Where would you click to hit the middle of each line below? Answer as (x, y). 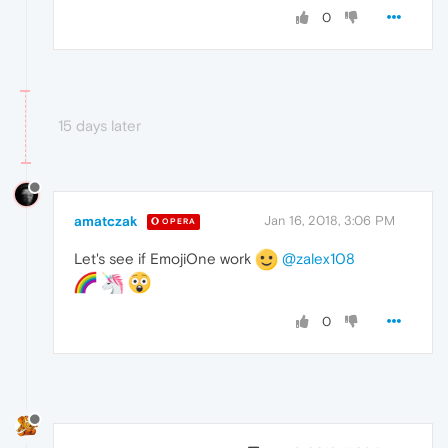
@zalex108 (318, 258)
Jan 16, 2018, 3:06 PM (329, 220)
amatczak (106, 220)
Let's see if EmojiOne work (164, 258)
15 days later (99, 125)
